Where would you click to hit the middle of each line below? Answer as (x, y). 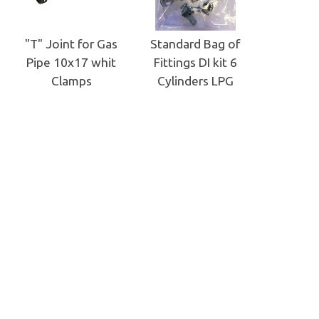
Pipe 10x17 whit (71, 62)
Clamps (71, 80)
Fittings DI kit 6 (195, 62)
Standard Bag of (195, 43)
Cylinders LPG (195, 80)
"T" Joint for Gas (71, 43)
